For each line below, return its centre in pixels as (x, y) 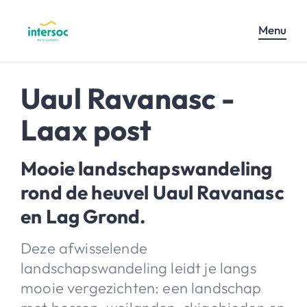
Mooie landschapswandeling (147, 168)
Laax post (86, 130)
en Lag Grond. (83, 216)
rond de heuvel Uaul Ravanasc (152, 192)
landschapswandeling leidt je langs (138, 268)
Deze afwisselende (84, 248)
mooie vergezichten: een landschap (141, 287)
